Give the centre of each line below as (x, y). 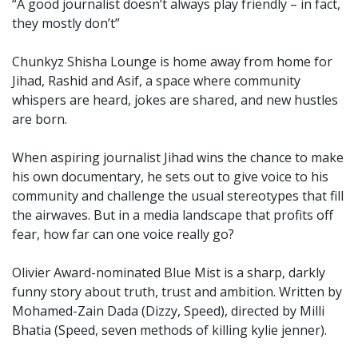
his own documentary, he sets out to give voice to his (170, 176)
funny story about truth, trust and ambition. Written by (177, 291)
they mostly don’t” (66, 23)
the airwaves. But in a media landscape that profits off (173, 215)
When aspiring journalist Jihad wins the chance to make (178, 157)
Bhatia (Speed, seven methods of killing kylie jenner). (169, 330)
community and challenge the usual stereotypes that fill (178, 195)
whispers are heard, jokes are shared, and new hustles (175, 99)
